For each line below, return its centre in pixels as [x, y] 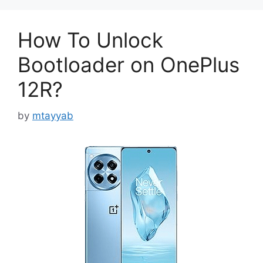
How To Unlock [90, 40]
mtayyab [53, 115]
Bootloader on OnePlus [129, 65]
